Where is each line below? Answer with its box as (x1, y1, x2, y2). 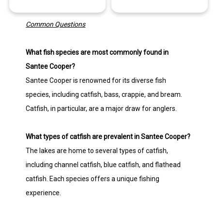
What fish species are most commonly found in (26, 48, 169, 56)
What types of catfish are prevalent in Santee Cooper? (26, 132, 191, 140)
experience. (26, 188, 62, 197)
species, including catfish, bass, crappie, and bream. (26, 90, 183, 98)
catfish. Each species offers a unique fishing (26, 174, 160, 183)
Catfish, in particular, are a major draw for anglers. (26, 104, 177, 112)
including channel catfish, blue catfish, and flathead (26, 160, 181, 169)
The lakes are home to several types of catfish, (26, 146, 169, 155)
